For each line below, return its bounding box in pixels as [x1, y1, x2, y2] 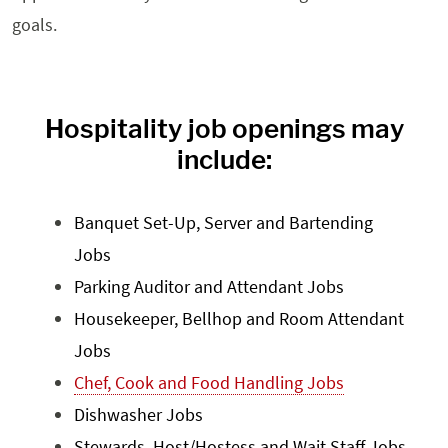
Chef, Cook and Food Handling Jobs [74, 371, 344, 394]
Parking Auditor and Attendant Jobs [74, 275, 344, 298]
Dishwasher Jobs [74, 403, 203, 426]
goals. [12, 13, 57, 36]
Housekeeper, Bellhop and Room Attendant [74, 307, 404, 330]
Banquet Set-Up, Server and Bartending [74, 211, 373, 234]
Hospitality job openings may [44, 113, 404, 144]
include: [176, 144, 272, 175]
